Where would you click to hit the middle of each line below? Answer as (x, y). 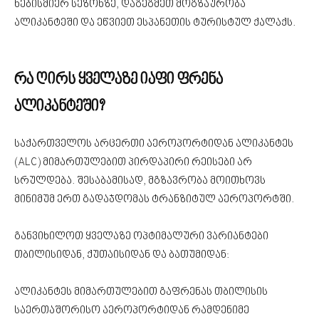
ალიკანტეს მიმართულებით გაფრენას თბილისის (141, 292)
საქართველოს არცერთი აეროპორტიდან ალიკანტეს (154, 144)
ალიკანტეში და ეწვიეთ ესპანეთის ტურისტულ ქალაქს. (155, 23)
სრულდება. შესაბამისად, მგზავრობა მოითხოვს (140, 181)
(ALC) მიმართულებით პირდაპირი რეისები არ (133, 163)
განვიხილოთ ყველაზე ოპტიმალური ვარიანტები (141, 237)
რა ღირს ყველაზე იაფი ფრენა (119, 80)
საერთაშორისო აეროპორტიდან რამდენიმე (132, 311)
